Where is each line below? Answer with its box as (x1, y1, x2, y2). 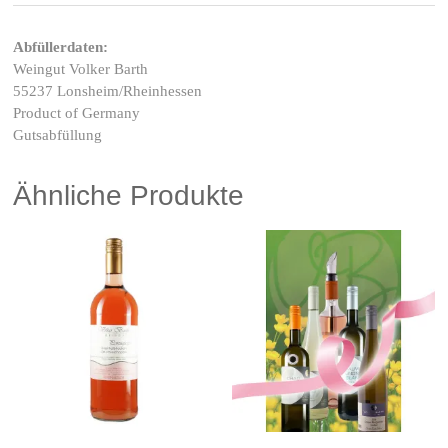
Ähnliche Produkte (13, 180, 245, 212)
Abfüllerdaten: (13, 39, 109, 56)
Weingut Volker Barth (13, 61, 149, 78)
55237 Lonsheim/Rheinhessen (13, 83, 203, 100)
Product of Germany (13, 105, 141, 122)
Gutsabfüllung (13, 127, 103, 144)
